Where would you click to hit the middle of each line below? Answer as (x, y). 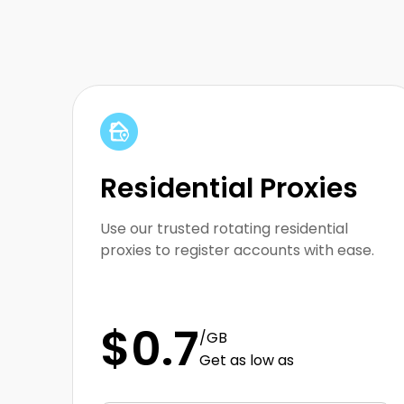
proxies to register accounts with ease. (237, 251)
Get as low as (247, 361)
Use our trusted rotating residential (224, 229)
